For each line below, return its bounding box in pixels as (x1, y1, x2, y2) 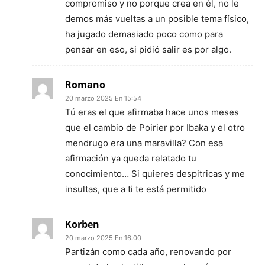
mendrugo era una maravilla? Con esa (65, 137, 223, 148)
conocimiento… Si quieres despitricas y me (65, 168, 245, 179)
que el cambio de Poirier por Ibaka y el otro (65, 122, 245, 133)
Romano (65, 78, 105, 91)
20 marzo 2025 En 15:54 (65, 94, 141, 102)
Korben (65, 218, 99, 231)
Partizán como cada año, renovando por (65, 246, 231, 257)
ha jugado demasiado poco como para (65, 28, 223, 40)
